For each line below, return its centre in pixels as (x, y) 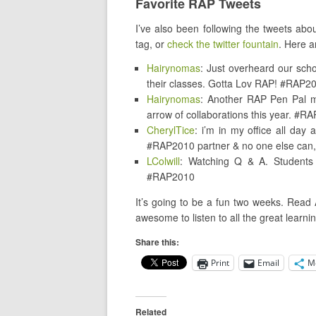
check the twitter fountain (223, 44)
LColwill (163, 161)
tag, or (151, 44)
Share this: (157, 242)
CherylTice (171, 130)
